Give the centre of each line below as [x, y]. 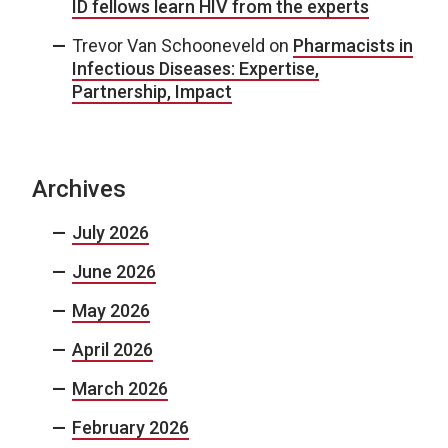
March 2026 [120, 388]
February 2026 [130, 427]
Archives [79, 189]
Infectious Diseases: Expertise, [195, 68]
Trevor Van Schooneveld [168, 45]
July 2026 [110, 232]
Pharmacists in [353, 45]
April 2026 [112, 349]
